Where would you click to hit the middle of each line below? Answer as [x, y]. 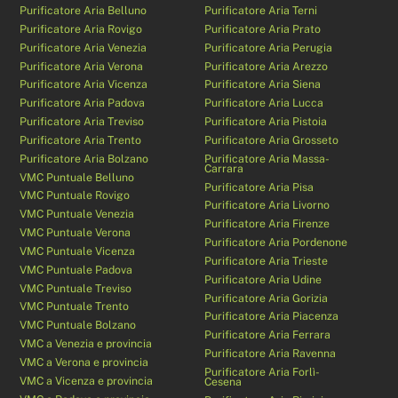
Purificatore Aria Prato [263, 28]
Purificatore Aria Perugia [269, 47]
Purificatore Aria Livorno [267, 205]
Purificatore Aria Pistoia [266, 122]
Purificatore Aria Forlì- [263, 372]
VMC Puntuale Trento [75, 306]
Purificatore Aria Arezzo [267, 66]
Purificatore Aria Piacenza [272, 316]
